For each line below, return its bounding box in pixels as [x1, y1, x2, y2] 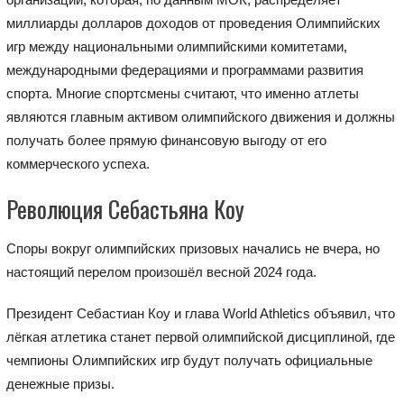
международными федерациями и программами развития [5, 61, 363, 78]
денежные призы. [5, 375, 115, 391]
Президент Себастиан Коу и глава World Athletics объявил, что [5, 305, 395, 321]
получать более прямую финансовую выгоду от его [5, 132, 326, 148]
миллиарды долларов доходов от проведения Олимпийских [5, 14, 381, 31]
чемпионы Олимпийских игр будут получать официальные [5, 352, 372, 368]
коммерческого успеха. [5, 155, 150, 171]
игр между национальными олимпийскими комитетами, [5, 38, 347, 54]
